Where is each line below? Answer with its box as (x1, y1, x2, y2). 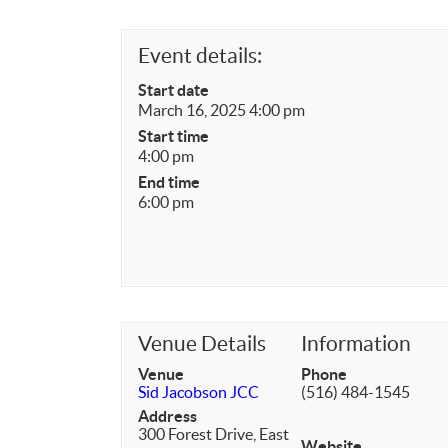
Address (138, 407, 197, 425)
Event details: (138, 44, 262, 67)
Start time (138, 127, 209, 145)
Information (301, 332, 412, 355)
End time (138, 173, 200, 191)
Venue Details (138, 332, 266, 355)
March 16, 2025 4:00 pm (138, 101, 305, 119)
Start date (138, 81, 209, 99)
